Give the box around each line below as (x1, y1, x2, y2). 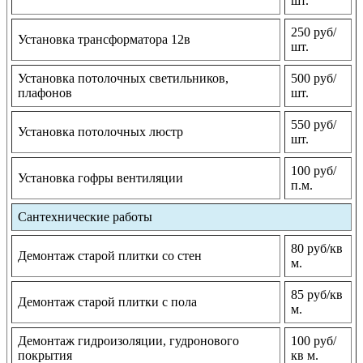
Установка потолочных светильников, (18, 71, 228, 86)
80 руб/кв (291, 241, 343, 256)
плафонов (18, 86, 72, 100)
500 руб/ (291, 71, 336, 86)
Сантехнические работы (18, 210, 152, 224)
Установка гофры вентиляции (18, 171, 183, 186)
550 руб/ (291, 117, 336, 132)
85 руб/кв (291, 288, 343, 302)
